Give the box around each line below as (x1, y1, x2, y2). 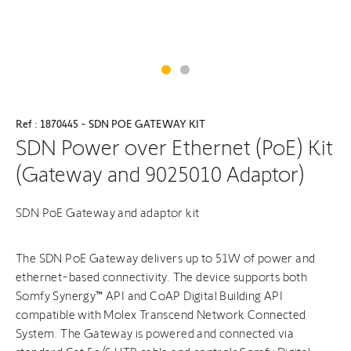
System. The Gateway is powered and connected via (16, 327, 295, 340)
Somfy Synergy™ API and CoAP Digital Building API (16, 289, 284, 302)
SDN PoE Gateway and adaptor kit (16, 206, 200, 219)
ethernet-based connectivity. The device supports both (16, 270, 308, 284)
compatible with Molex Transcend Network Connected (16, 308, 306, 321)
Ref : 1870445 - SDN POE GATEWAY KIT (16, 118, 205, 130)
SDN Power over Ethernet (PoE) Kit (16, 136, 333, 160)
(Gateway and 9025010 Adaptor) (16, 162, 305, 186)
